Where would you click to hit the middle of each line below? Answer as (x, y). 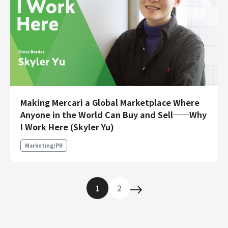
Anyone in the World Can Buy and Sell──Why (113, 114)
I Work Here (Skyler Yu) (67, 126)
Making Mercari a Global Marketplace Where (110, 102)
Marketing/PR (44, 145)
